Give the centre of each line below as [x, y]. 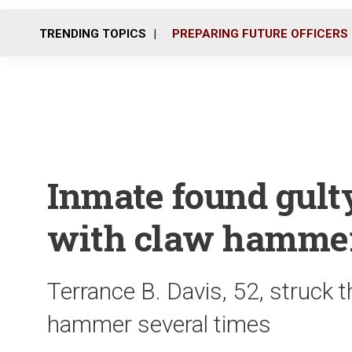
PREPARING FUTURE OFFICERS [260, 33]
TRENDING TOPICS [93, 33]
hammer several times [159, 324]
